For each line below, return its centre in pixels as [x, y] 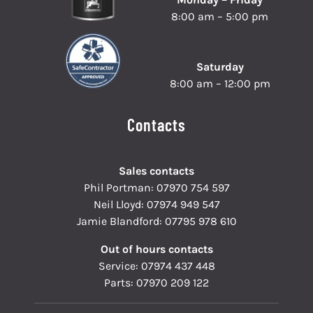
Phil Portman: [120, 187]
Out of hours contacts [156, 249]
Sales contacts [156, 170]
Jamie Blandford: [121, 221]
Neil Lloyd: [120, 204]
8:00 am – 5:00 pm [220, 16]
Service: [119, 265]
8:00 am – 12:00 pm [220, 83]
